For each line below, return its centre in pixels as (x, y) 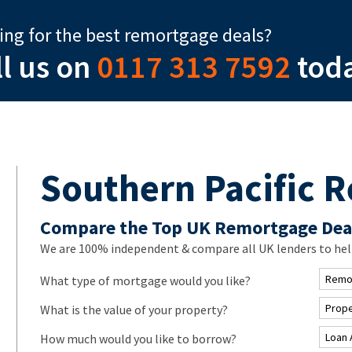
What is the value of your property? (134, 309)
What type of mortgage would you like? (145, 280)
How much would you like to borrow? (138, 338)
